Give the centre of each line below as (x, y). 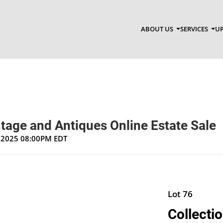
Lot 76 (180, 194)
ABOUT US (158, 29)
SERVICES (195, 29)
